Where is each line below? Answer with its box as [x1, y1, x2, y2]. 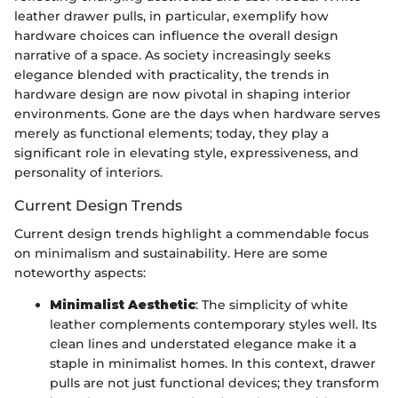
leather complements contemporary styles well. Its [50, 315, 377, 332]
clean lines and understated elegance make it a [50, 335, 356, 352]
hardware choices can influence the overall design [14, 27, 338, 44]
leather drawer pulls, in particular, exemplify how [14, 7, 329, 24]
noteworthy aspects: [14, 264, 146, 281]
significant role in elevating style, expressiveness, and [14, 144, 359, 161]
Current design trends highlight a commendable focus [14, 225, 369, 242]
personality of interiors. [14, 163, 163, 180]
